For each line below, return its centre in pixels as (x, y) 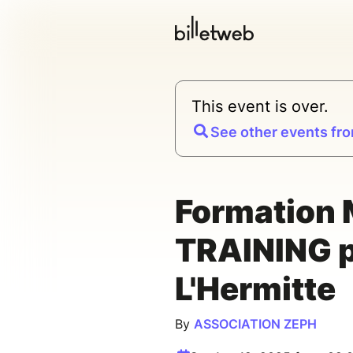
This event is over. (260, 107)
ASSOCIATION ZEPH (255, 324)
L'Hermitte (255, 289)
